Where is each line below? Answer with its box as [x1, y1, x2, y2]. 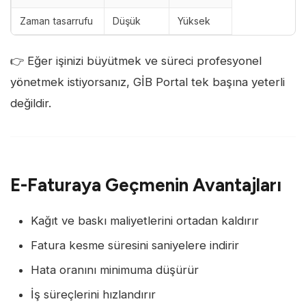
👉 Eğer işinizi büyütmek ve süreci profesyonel [10, 54, 262, 68]
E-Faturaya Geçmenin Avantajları [10, 174, 281, 197]
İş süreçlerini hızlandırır [31, 287, 156, 301]
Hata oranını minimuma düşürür [31, 262, 199, 277]
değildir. [10, 96, 51, 111]
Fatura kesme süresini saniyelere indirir [31, 238, 240, 252]
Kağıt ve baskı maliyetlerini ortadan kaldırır [31, 213, 260, 227]
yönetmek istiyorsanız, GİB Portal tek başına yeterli [10, 75, 285, 89]
